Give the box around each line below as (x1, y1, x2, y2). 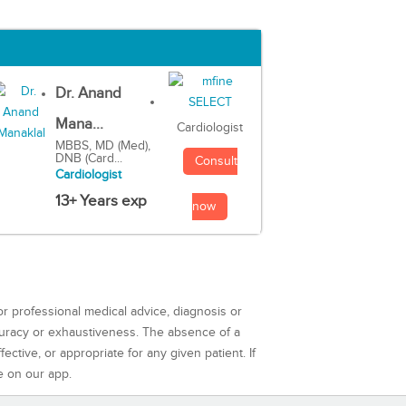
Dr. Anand (54, 84, 121, 103)
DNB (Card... (54, 151, 122, 167)
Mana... (54, 115, 103, 134)
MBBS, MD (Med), (54, 139, 150, 154)
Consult (194, 154, 237, 169)
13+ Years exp (54, 192, 147, 211)
